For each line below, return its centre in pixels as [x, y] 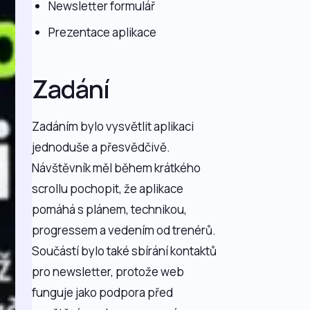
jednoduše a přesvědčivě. [101, 147]
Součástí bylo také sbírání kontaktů [125, 251]
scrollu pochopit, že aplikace [108, 189]
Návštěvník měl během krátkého [117, 168]
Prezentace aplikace [103, 32]
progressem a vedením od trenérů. [124, 230]
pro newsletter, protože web [108, 272]
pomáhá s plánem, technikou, [110, 209]
